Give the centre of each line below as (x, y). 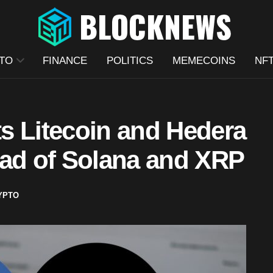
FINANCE (65, 61)
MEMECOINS (204, 61)
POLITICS (129, 61)
